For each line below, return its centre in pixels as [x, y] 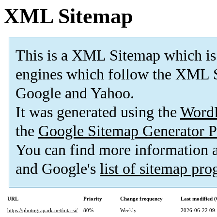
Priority [93, 199]
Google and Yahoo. [75, 93]
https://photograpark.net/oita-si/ [42, 210]
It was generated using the [98, 112]
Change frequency [141, 199]
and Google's [58, 169]
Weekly [128, 210]
